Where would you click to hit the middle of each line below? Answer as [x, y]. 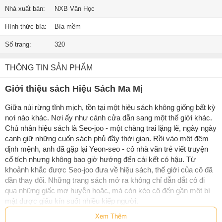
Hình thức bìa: [26, 26]
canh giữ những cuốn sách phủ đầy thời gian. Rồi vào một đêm [107, 138]
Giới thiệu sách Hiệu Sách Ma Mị [74, 88]
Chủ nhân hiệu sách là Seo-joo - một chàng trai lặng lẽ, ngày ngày [111, 128]
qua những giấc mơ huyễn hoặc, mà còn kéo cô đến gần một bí [108, 190]
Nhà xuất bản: [25, 8]
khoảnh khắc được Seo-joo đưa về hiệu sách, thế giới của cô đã [109, 169]
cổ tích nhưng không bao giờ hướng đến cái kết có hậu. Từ [100, 159]
